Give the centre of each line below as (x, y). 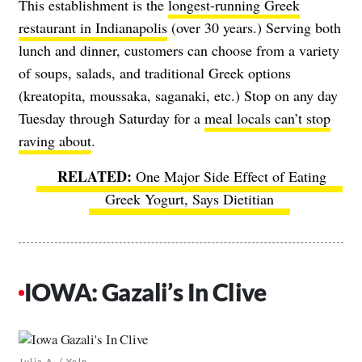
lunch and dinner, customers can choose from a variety (179, 51)
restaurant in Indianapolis (93, 28)
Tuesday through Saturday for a (112, 118)
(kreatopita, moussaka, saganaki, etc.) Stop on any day (178, 96)
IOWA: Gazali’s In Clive (145, 292)
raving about (55, 141)
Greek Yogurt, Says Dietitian (189, 199)
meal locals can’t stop (267, 118)
